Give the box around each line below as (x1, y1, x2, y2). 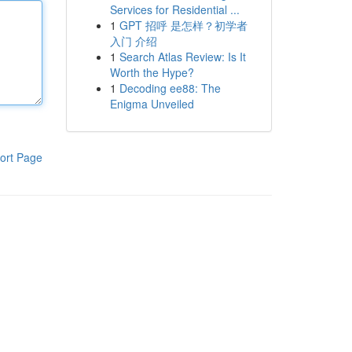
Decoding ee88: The (119, 80, 221, 96)
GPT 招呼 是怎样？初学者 (119, 17, 247, 33)
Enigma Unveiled (109, 96, 194, 112)
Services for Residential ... (109, 2, 240, 17)
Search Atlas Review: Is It (119, 49, 246, 64)
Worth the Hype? (109, 64, 194, 80)
